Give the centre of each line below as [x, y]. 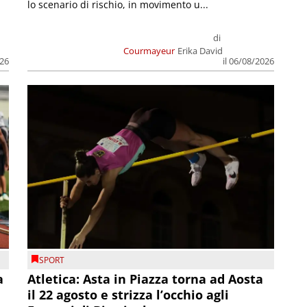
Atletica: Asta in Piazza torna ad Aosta [146, 279]
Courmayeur [149, 50]
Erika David [200, 50]
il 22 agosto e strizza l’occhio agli [128, 294]
